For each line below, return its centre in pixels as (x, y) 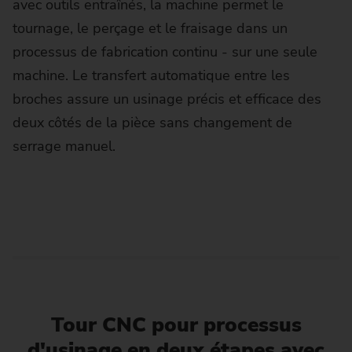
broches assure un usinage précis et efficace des (167, 99)
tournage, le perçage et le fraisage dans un (150, 28)
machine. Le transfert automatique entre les (151, 75)
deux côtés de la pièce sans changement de (152, 122)
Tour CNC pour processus (176, 324)
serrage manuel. (64, 146)
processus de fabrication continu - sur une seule (165, 51)
